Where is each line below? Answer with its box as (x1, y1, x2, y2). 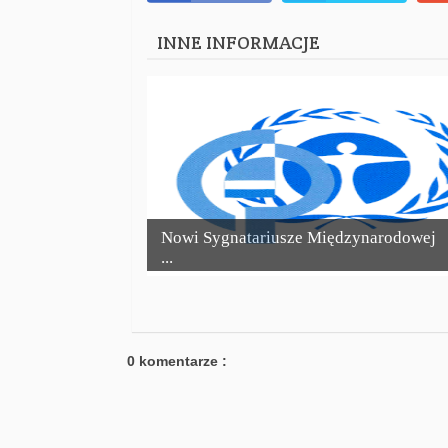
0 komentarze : (127, 353, 227, 370)
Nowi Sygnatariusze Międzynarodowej (161, 228, 436, 248)
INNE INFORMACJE (157, 31, 320, 55)
